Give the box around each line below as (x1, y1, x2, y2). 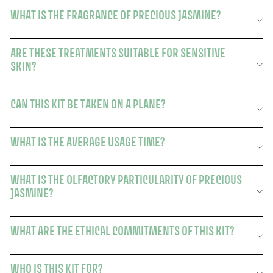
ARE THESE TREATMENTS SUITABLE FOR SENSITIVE (10, 46, 225, 60)
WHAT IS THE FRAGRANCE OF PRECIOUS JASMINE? (10, 8, 221, 23)
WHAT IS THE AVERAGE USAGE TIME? (10, 135, 165, 149)
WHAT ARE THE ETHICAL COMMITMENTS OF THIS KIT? (10, 224, 234, 238)
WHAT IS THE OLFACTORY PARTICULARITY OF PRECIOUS (10, 172, 242, 187)
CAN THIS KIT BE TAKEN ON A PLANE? (10, 97, 165, 112)
